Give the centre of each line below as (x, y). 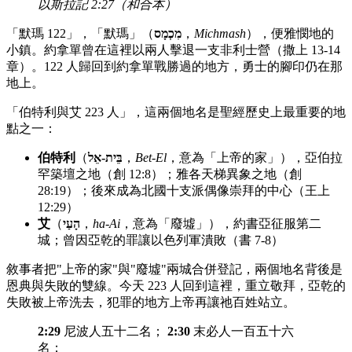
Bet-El (151, 157)
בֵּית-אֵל (105, 157)
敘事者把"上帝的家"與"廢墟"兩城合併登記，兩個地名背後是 (174, 269)
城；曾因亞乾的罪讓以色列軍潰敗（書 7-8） (161, 240)
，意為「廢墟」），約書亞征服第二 (221, 223)
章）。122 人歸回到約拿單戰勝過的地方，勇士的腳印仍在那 (174, 66)
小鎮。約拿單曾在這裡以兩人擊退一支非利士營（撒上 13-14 (173, 49)
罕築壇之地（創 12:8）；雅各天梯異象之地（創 (170, 174)
